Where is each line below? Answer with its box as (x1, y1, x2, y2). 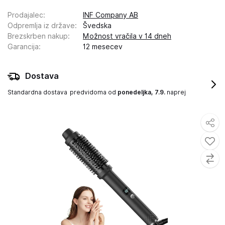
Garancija (8, 43, 39, 51)
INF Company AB (83, 11, 138, 19)
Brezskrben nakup (8, 32, 68, 40)
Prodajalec (8, 11, 43, 19)
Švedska (83, 22, 111, 30)
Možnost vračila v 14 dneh (83, 32, 171, 40)
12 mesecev (83, 43, 123, 51)
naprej (165, 88, 186, 96)
